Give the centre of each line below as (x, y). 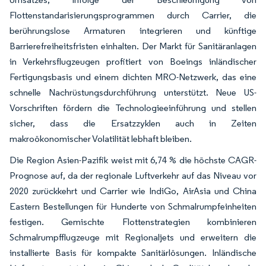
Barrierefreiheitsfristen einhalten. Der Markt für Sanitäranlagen (133, 46)
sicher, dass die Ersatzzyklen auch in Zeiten (133, 123)
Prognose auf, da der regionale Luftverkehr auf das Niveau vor (133, 175)
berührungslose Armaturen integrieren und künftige (133, 30)
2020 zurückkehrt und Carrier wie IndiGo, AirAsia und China (133, 191)
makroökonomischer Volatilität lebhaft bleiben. (101, 138)
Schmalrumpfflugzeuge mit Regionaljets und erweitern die (133, 237)
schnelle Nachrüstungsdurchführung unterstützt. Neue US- (133, 92)
